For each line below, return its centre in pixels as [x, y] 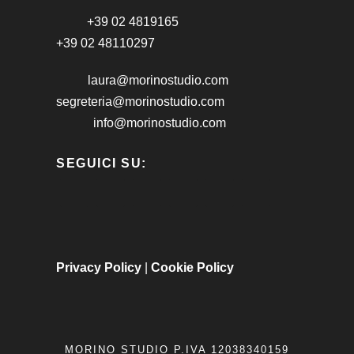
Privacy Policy [99, 267]
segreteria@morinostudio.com [140, 101]
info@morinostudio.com [159, 122]
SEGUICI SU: [102, 163]
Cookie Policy [192, 267]
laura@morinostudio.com [158, 80]
